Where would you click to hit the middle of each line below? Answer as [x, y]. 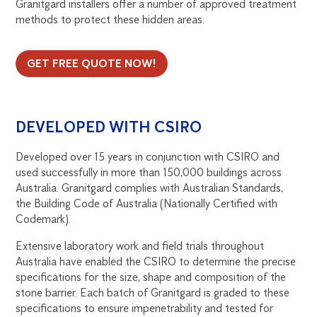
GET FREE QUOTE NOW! [92, 63]
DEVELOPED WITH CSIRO [109, 127]
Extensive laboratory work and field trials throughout [140, 246]
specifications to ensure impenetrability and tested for [145, 308]
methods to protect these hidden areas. [110, 19]
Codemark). [44, 219]
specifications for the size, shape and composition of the [151, 277]
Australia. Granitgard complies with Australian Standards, [150, 188]
